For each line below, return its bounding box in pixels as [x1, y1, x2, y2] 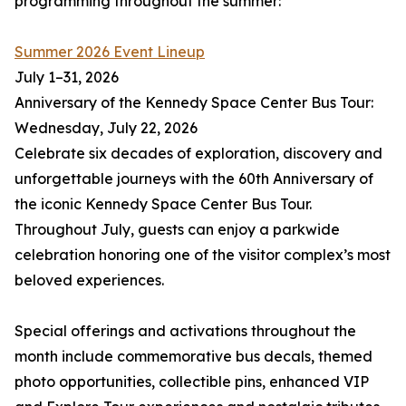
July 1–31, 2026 [14, 68, 119, 87]
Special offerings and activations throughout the [14, 322, 356, 341]
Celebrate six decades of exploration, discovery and [14, 144, 382, 163]
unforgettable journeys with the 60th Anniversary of [14, 169, 373, 188]
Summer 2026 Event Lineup [14, 43, 205, 62]
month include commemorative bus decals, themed [14, 347, 372, 366]
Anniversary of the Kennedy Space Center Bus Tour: [14, 93, 373, 112]
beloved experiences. [14, 271, 164, 290]
